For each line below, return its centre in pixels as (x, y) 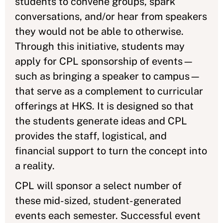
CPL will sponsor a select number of (98, 185)
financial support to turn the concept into (111, 151)
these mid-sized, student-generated (98, 200)
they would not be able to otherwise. (99, 31)
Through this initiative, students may (100, 46)
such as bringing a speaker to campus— (108, 76)
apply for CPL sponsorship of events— (104, 61)
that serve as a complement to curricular (109, 91)
